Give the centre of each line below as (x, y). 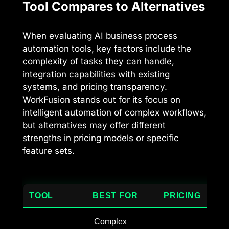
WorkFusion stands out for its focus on (101, 100)
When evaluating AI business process (100, 36)
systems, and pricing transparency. (95, 87)
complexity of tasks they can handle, (98, 62)
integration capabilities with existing (96, 74)
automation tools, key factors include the (107, 49)
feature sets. (49, 151)
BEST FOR (115, 195)
